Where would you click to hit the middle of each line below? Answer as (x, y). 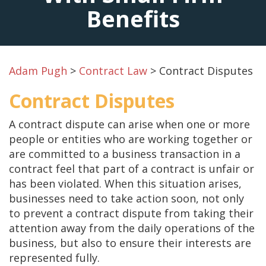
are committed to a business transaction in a (125, 153)
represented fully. (54, 257)
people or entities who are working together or (131, 139)
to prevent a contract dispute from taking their (131, 213)
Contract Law (113, 70)
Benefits (133, 18)
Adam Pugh (38, 70)
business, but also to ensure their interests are (130, 243)
